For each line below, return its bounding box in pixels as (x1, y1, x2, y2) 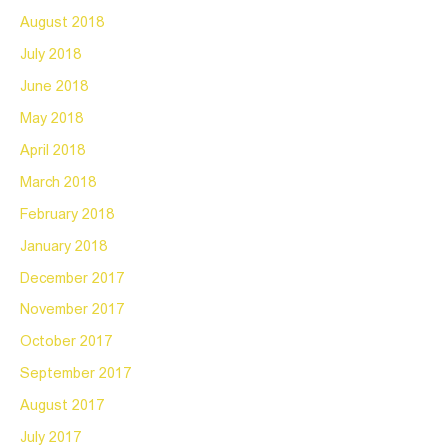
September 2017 (20, 367, 131, 382)
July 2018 (20, 47, 81, 62)
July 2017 (20, 431, 81, 446)
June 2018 (20, 79, 88, 94)
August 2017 (20, 399, 104, 414)
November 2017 (20, 303, 124, 318)
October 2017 (20, 335, 112, 350)
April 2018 (20, 143, 85, 158)
